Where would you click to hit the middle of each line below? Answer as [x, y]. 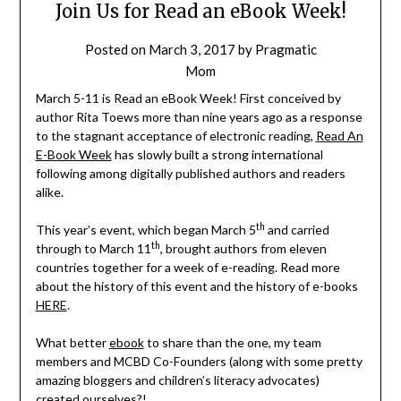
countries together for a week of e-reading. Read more [188, 268]
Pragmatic [286, 50]
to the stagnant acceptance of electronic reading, [175, 136]
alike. [49, 192]
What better [72, 343]
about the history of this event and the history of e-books [196, 286]
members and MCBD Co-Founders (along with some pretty [199, 362]
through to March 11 [93, 249]
